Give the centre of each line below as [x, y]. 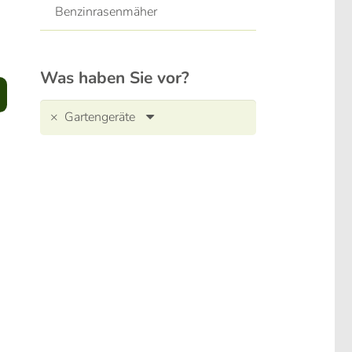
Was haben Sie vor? [115, 78]
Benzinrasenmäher [106, 11]
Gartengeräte [99, 117]
